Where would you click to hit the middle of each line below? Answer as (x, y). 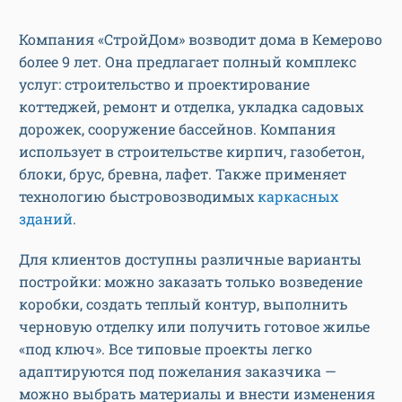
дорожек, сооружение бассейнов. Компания (177, 129)
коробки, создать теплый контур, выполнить (183, 304)
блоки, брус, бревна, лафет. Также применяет (183, 174)
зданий (46, 219)
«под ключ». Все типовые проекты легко (166, 349)
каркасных (298, 197)
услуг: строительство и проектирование (164, 84)
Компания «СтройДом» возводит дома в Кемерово (201, 39)
